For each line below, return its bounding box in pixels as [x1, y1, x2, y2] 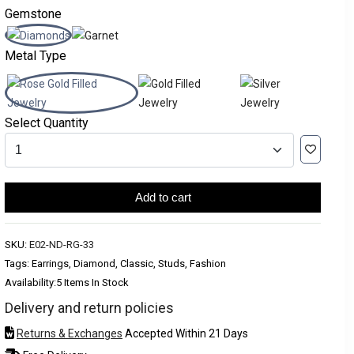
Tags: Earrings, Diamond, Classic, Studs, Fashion [5, 258, 226, 269]
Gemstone [5, 6, 62, 21]
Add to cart [134, 190, 191, 204]
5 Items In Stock [56, 277, 129, 288]
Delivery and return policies [5, 299, 174, 316]
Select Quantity [5, 115, 88, 130]
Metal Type [5, 48, 66, 63]
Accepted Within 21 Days [122, 327, 248, 340]
